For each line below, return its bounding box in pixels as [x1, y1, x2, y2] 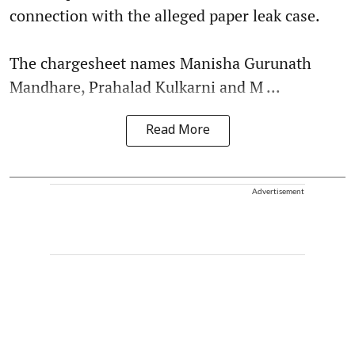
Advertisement [252, 186, 304, 197]
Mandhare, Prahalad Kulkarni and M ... [10, 76, 281, 98]
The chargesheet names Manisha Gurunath [10, 52, 311, 74]
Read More [145, 123, 210, 139]
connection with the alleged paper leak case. [10, 5, 320, 27]
